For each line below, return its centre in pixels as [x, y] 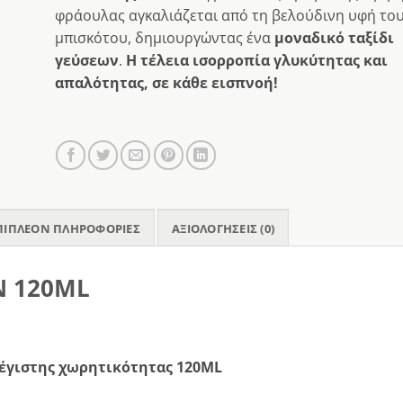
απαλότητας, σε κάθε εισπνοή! [166, 83]
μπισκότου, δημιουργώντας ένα [164, 38]
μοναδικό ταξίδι [334, 38]
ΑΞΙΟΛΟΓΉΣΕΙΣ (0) [224, 229]
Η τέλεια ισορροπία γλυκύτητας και [256, 61]
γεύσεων [86, 61]
